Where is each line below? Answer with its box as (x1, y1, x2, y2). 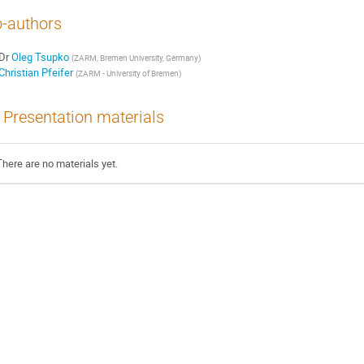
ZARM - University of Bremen (77, 67, 179, 80)
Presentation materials (3, 107, 164, 127)
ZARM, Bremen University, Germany (73, 52, 198, 64)
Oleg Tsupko (11, 50, 69, 65)
